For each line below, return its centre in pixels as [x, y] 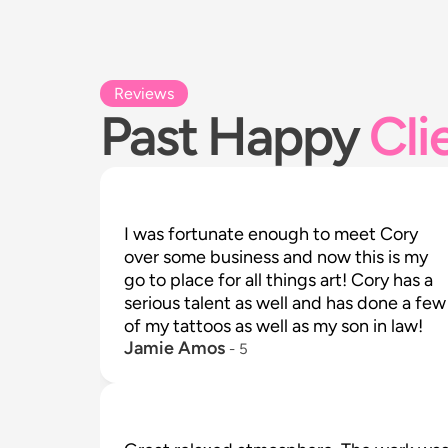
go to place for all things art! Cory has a [278, 280]
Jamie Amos [174, 348]
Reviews [144, 93]
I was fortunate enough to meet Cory [271, 234]
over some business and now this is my [276, 257]
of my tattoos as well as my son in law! [273, 326]
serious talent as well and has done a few [285, 303]
